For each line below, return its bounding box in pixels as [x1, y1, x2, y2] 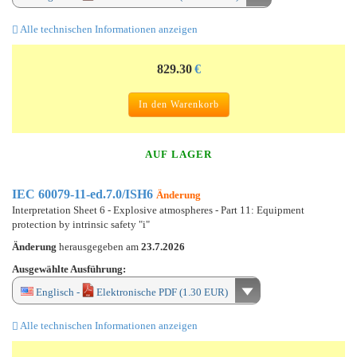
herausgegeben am [59, 240, 141, 253]
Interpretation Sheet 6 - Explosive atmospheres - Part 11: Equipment [12, 203, 304, 216]
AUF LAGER [145, 147, 212, 160]
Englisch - [33, 285, 82, 298]
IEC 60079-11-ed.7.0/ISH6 [12, 186, 156, 201]
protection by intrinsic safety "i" [12, 218, 150, 230]
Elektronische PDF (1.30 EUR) [94, 285, 228, 298]
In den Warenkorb [138, 98, 219, 110]
